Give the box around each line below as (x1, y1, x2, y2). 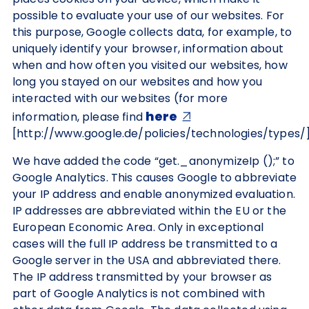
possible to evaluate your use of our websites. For (12, 8, 285, 23)
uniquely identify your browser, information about (12, 41, 283, 57)
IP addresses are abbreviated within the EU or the (12, 203, 286, 219)
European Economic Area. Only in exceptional (12, 219, 263, 235)
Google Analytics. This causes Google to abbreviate (12, 170, 297, 186)
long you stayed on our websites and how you (12, 74, 262, 90)
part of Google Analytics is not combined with (12, 286, 266, 301)
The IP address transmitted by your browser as (12, 269, 272, 285)
